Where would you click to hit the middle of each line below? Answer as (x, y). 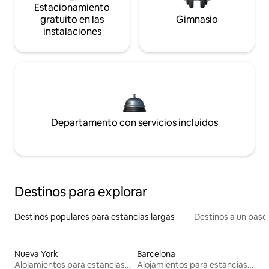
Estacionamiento (72, 8)
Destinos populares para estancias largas (95, 217)
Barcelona (156, 254)
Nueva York (36, 254)
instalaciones (72, 32)
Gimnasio (197, 20)
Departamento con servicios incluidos (134, 123)
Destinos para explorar (81, 192)
